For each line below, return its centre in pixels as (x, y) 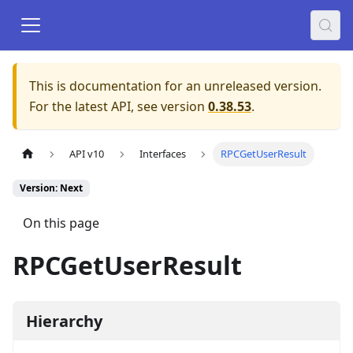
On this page (61, 223)
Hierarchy (64, 321)
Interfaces (162, 154)
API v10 (87, 154)
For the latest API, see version (117, 106)
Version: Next (51, 188)
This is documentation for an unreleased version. (175, 86)
